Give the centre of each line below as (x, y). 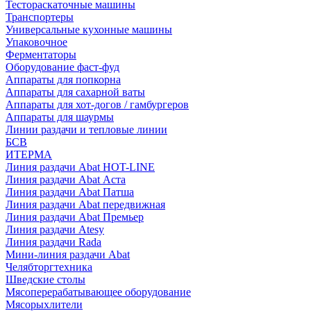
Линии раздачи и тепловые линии (86, 129)
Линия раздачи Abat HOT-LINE (80, 167)
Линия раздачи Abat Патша (70, 192)
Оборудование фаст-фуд (62, 67)
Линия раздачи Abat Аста (66, 179)
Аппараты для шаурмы (60, 117)
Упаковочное (36, 42)
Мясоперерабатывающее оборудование (98, 292)
